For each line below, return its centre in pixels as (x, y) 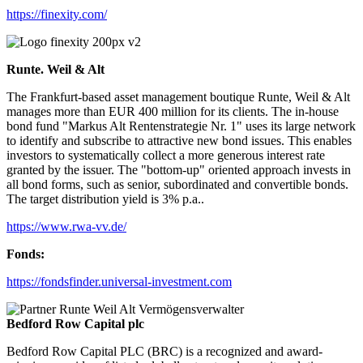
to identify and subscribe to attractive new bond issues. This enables (179, 140)
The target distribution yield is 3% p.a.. (105, 199)
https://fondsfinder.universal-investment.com (119, 281)
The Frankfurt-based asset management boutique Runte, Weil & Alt (178, 96)
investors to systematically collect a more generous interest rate (166, 155)
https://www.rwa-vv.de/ (66, 226)
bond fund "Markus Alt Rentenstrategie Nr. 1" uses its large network (181, 126)
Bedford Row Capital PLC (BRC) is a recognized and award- (164, 351)
